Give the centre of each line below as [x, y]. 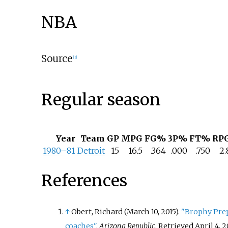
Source [56, 58]
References [84, 181]
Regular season [101, 100]
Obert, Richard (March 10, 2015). [126, 211]
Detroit [91, 150]
